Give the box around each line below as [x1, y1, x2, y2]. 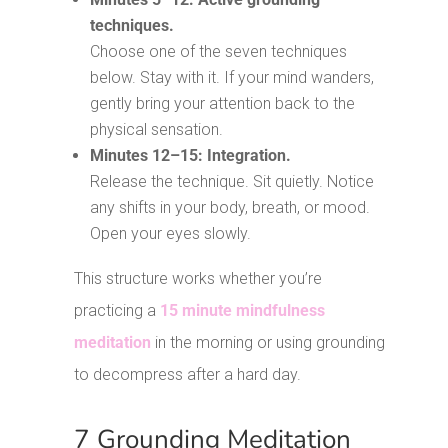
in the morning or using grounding [151, 333, 386, 353]
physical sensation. [90, 120, 224, 140]
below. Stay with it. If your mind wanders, [90, 68, 375, 88]
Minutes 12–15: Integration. [90, 146, 292, 166]
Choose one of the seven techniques [90, 42, 348, 62]
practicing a [74, 301, 161, 321]
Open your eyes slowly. [90, 224, 252, 244]
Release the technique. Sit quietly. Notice [90, 172, 375, 192]
